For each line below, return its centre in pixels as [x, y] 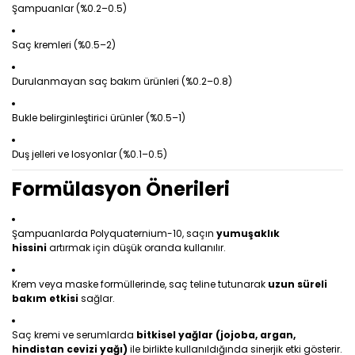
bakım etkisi [45, 298]
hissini [29, 248]
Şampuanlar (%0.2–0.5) [69, 8]
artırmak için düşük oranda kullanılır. [136, 248]
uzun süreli [298, 284]
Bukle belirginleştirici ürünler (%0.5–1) [99, 118]
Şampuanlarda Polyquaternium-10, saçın [114, 233]
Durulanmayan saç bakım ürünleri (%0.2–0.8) [122, 81]
